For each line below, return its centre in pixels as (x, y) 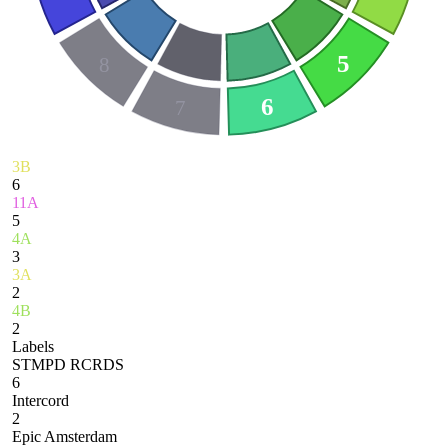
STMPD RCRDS (68, 364)
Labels (33, 346)
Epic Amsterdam (64, 436)
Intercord (40, 400)
